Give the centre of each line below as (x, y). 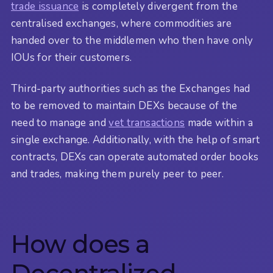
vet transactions (147, 122)
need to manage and (60, 122)
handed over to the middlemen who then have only (132, 41)
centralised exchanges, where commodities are (122, 24)
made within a (219, 122)
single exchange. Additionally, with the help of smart (136, 140)
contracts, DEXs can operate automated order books (135, 157)
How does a (80, 244)
